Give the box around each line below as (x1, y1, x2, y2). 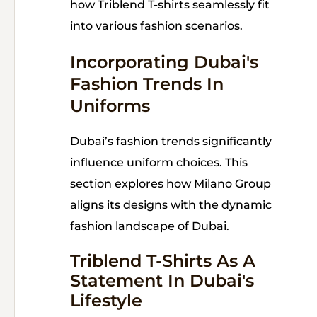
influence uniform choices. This (70, 156, 248, 170)
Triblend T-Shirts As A (70, 250, 255, 272)
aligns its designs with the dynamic (70, 198, 272, 212)
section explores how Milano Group (70, 177, 271, 191)
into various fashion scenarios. (70, 19, 243, 33)
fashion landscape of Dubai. (70, 219, 229, 234)
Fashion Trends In (70, 74, 224, 95)
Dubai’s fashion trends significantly (70, 134, 272, 149)
